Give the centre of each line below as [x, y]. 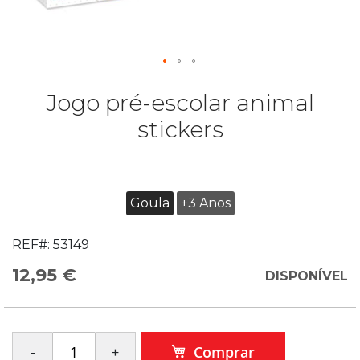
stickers [180, 129]
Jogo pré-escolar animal [180, 103]
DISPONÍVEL [307, 276]
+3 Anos [205, 203]
